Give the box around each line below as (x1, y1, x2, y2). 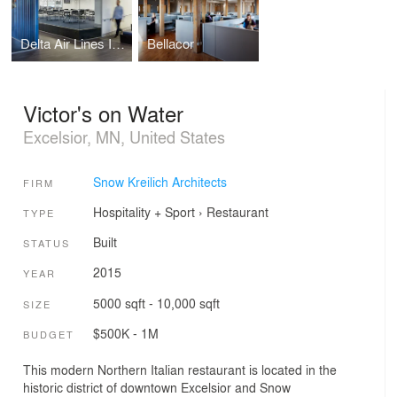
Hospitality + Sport (92, 202, 195, 221)
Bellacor (146, 33, 194, 53)
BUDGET (23, 327, 74, 342)
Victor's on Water (23, 97, 183, 129)
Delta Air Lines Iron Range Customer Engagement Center (112, 33, 126, 53)
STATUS (23, 236, 70, 251)
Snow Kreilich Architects (92, 172, 227, 191)
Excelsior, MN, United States (23, 125, 225, 149)
